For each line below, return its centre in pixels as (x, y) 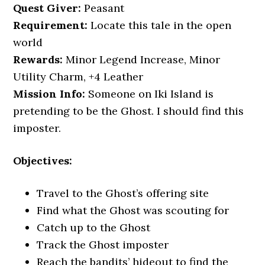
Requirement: (51, 25)
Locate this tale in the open (160, 25)
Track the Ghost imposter (103, 245)
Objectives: (43, 161)
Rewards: (38, 59)
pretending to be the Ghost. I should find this (129, 111)
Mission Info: (49, 94)
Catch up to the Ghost (94, 227)
